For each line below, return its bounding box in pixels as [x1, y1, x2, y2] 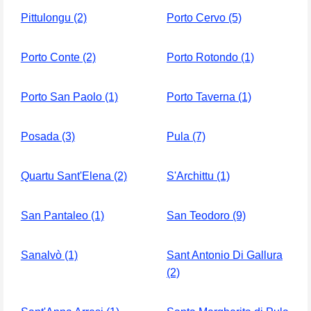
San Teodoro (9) [167, 210, 246, 222]
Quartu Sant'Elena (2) [20, 170, 127, 183]
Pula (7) [167, 131, 205, 143]
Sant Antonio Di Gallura [167, 249, 283, 262]
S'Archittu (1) [167, 170, 230, 183]
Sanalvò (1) [20, 249, 78, 262]
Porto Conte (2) [20, 51, 96, 64]
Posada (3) [20, 131, 75, 143]
